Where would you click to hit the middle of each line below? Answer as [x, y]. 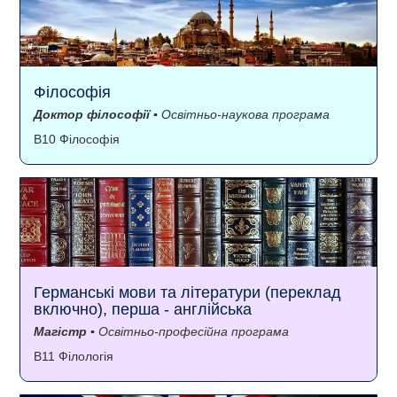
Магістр [60, 331]
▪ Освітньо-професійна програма [188, 331]
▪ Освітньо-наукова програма [240, 114]
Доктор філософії [92, 114]
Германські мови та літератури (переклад [187, 292]
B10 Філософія [77, 139]
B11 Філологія [74, 356]
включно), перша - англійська [143, 309]
